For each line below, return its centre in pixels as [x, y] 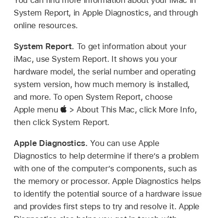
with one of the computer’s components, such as [105, 168]
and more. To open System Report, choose [93, 97]
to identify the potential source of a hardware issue [108, 193]
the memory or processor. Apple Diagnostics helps [107, 181]
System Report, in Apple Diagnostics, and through [106, 12]
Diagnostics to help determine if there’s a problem [106, 155]
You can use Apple [125, 143]
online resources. [46, 25]
